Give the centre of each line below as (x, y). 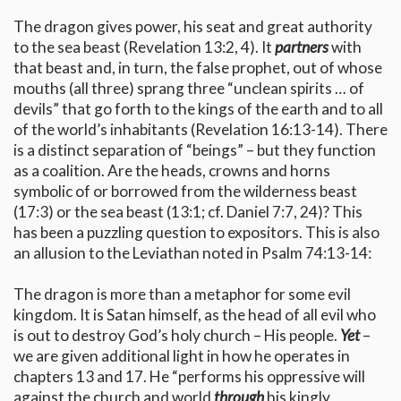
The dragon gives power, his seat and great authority (193, 27)
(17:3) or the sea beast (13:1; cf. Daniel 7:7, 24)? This (188, 212)
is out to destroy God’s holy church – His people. (177, 336)
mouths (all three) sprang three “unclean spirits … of (189, 89)
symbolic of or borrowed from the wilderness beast (185, 192)
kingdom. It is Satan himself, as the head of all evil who (195, 315)
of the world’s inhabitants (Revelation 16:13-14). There (200, 130)
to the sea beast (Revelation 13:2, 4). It (144, 47)
